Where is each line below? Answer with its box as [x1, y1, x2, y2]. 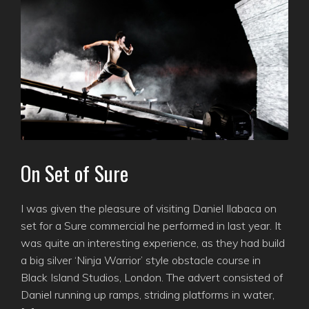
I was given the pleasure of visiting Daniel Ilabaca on [21, 201, 277, 216]
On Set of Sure [21, 159, 128, 188]
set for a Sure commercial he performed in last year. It [21, 219, 281, 233]
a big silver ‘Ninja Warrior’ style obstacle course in [21, 253, 261, 268]
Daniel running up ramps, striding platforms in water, [21, 288, 275, 302]
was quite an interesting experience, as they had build [21, 236, 285, 250]
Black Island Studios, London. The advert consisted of [21, 270, 283, 285]
